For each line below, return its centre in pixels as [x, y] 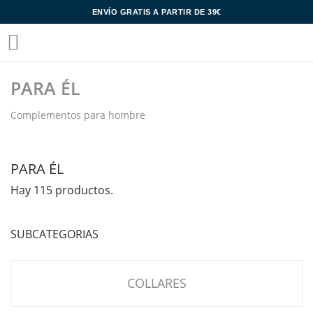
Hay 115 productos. [62, 190]
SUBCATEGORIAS [54, 234]
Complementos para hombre [78, 115]
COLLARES [156, 283]
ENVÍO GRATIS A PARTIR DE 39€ [156, 12]
